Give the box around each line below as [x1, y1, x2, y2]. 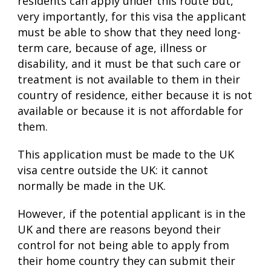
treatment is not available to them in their [18, 72, 240, 87]
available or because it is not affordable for [18, 103, 243, 119]
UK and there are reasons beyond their [18, 222, 221, 237]
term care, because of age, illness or [18, 41, 207, 56]
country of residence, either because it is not [18, 88, 252, 103]
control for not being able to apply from [18, 238, 229, 253]
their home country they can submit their [18, 253, 235, 269]
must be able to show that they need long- [18, 25, 241, 40]
